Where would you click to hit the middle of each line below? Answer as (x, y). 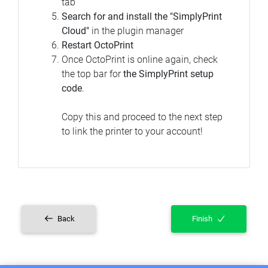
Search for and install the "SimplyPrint (142, 16)
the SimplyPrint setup (168, 74)
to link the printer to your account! (132, 131)
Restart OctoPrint (98, 45)
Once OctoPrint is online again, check (140, 59)
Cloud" (75, 31)
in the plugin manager (136, 31)
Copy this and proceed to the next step (142, 117)
